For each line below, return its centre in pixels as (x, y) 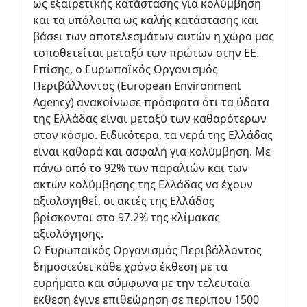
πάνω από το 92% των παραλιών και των (140, 168)
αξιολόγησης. (68, 234)
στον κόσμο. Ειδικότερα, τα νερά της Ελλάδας (153, 135)
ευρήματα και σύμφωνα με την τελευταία (142, 283)
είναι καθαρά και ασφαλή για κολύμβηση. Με (152, 152)
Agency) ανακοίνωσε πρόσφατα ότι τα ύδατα (151, 102)
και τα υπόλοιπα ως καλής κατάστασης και (146, 20)
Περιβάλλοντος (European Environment (137, 86)
